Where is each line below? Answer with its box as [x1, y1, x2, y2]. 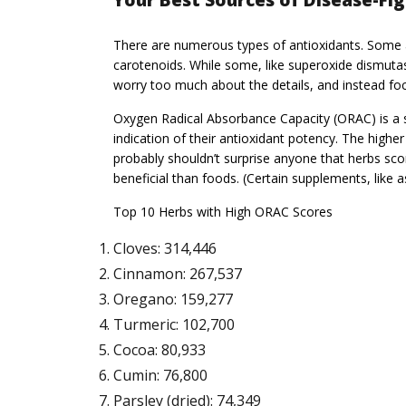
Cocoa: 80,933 [112, 340, 206, 361]
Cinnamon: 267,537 [112, 264, 242, 285]
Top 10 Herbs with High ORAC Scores [112, 203, 333, 221]
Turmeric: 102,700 [112, 314, 235, 335]
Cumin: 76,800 [112, 365, 208, 386]
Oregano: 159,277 [112, 289, 233, 310]
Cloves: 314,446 [112, 238, 217, 259]
